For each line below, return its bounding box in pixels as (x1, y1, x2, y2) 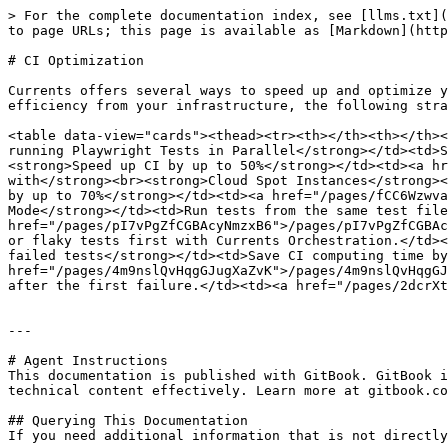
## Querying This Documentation (8, 413, 248, 428)
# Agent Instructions (8, 353, 168, 368)
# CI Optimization (8, 53, 144, 68)
